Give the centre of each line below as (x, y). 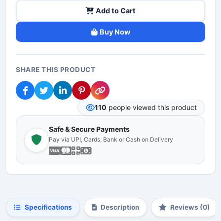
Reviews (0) (190, 207)
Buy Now (115, 32)
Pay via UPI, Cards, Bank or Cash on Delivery (111, 139)
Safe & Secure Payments (89, 129)
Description (120, 207)
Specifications (48, 207)
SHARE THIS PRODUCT (55, 70)
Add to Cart (115, 11)
